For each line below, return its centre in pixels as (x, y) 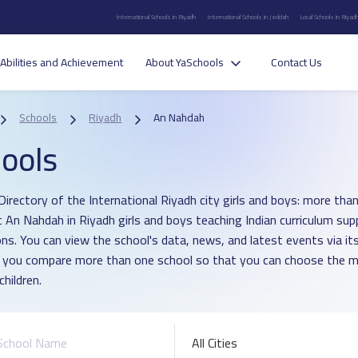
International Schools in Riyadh (156, 17)
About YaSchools (184, 63)
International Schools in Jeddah (248, 17)
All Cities (214, 343)
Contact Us (296, 63)
